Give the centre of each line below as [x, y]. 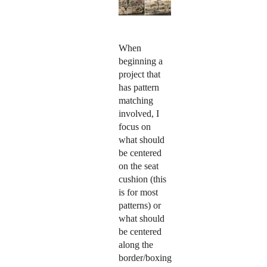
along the [136, 244]
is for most [138, 192]
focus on [134, 126]
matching [136, 100]
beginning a [140, 61]
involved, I [139, 113]
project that [139, 74]
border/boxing [145, 257]
